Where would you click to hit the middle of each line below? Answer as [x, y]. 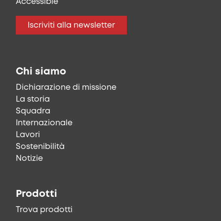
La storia [33, 100]
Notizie [29, 159]
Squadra [33, 111]
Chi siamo [41, 72]
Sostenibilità [40, 147]
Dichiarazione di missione [66, 88]
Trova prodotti [44, 210]
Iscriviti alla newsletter [71, 26]
